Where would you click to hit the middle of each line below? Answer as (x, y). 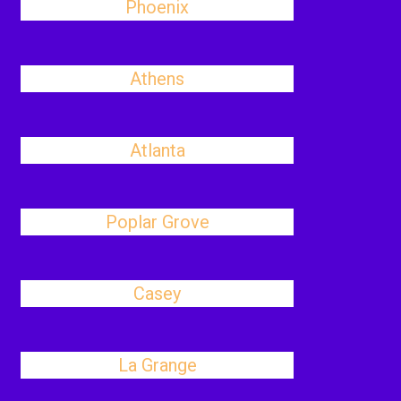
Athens (158, 79)
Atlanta (157, 150)
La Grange (157, 365)
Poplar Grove (157, 222)
